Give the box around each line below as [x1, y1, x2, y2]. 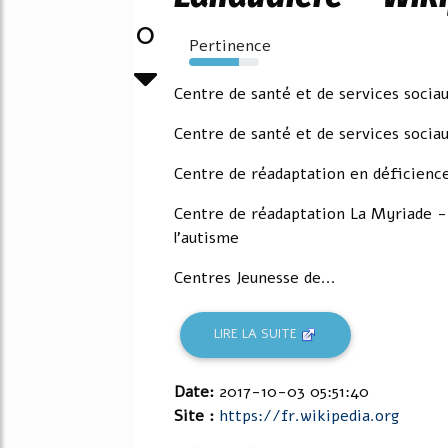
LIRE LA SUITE [214, 325, 302, 344]
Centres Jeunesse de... [174, 267, 336, 289]
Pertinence [189, 35, 271, 57]
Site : [174, 404, 219, 427]
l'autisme [174, 227, 239, 249]
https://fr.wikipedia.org [219, 404, 399, 427]
